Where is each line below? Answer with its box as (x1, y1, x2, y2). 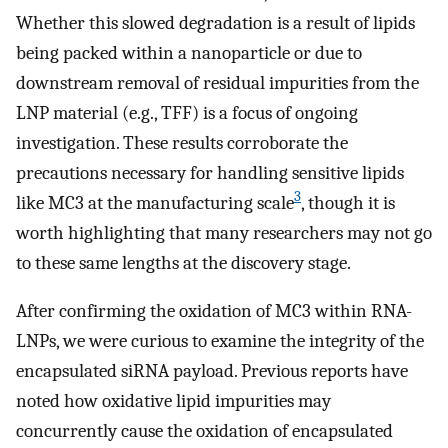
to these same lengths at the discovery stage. (16, 251, 351, 274)
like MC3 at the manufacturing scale (16, 191, 294, 214)
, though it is (301, 191, 395, 214)
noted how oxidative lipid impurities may (16, 390, 331, 413)
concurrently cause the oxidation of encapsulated (16, 420, 393, 443)
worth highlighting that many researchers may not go (16, 221, 432, 244)
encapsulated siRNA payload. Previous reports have (16, 360, 408, 383)
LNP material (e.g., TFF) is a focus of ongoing (16, 101, 358, 124)
